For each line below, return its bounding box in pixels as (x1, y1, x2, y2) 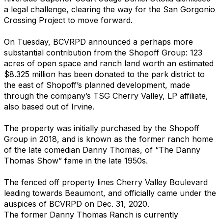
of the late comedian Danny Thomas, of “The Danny (4, 145, 200, 155)
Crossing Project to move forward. (4, 15, 133, 25)
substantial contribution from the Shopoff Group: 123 (4, 48, 202, 57)
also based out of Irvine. (4, 102, 94, 111)
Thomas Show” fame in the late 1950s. (4, 156, 148, 165)
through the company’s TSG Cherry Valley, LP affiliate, (4, 91, 208, 101)
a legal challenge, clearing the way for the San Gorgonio (4, 4, 215, 14)
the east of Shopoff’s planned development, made (4, 80, 190, 90)
